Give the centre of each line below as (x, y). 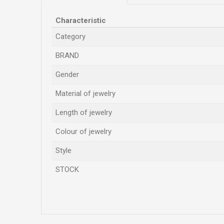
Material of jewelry (85, 93)
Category (70, 36)
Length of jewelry (84, 112)
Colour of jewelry (83, 131)
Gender (67, 74)
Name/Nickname (88, 205)
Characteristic (81, 20)
